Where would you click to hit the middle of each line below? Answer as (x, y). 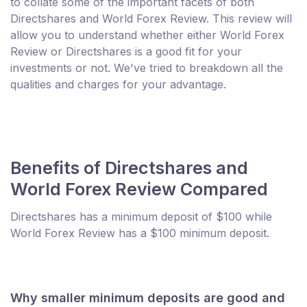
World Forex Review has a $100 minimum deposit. (140, 233)
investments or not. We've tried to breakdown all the (147, 68)
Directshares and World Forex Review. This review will (151, 19)
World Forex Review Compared (139, 189)
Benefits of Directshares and (129, 168)
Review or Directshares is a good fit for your (126, 52)
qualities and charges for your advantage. (118, 85)
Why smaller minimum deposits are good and (148, 298)
